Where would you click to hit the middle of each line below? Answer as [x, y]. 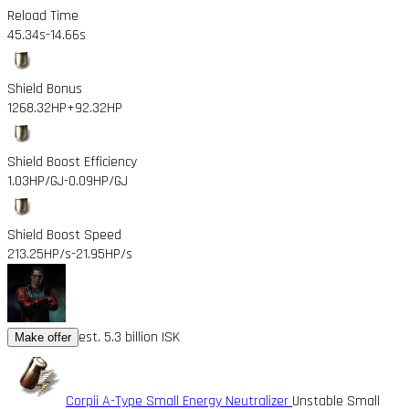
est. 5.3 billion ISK [129, 337]
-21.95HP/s [102, 254]
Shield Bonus [45, 89]
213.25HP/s [39, 254]
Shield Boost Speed [64, 235]
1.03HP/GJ [36, 181]
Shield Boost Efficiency [72, 162]
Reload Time [43, 16]
